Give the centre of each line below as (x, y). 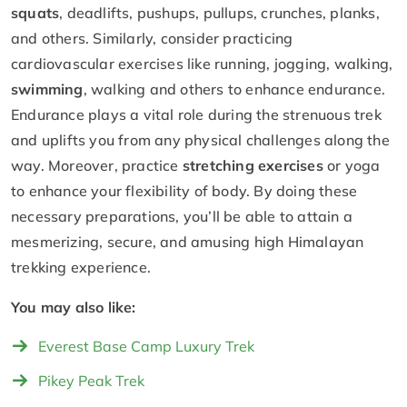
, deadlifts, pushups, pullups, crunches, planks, (219, 12)
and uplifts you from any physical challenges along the (200, 139)
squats (35, 12)
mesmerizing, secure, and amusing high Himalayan (188, 241)
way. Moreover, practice (97, 165)
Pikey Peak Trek (91, 380)
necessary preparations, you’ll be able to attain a (182, 216)
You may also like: (74, 307)
